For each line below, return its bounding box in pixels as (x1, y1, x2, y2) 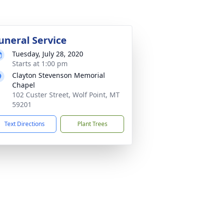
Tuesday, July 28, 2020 (12, 49, 83, 58)
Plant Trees (77, 120, 108, 128)
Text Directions (4, 120, 45, 128)
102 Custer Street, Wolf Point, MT (12, 90, 120, 99)
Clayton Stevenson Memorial (12, 71, 105, 80)
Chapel (12, 80, 35, 90)
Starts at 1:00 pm (12, 59, 68, 68)
